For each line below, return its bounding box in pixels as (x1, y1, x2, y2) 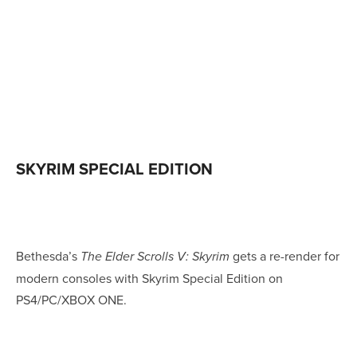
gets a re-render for (229, 246, 339, 265)
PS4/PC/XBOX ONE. (16, 290, 127, 308)
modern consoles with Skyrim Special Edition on (16, 269, 283, 287)
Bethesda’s (16, 246, 80, 265)
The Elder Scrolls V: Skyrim (80, 249, 229, 265)
